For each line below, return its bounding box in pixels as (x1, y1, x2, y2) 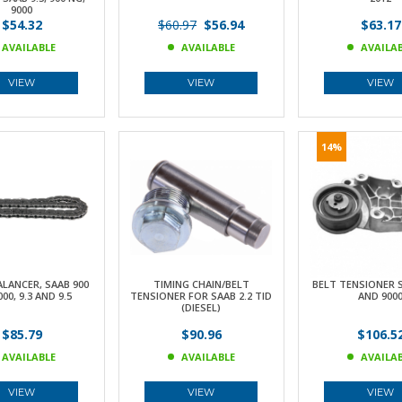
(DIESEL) (181, 301, 221, 314)
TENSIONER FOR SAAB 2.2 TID (130, 289, 272, 302)
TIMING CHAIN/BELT (153, 277, 249, 291)
